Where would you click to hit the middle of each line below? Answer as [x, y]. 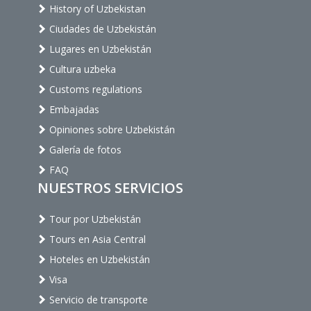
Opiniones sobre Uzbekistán [111, 130]
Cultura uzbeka [81, 69]
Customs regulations [94, 90]
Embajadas [73, 110]
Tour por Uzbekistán [94, 219]
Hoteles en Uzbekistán [98, 260]
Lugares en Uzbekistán [99, 49]
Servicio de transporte [97, 300]
